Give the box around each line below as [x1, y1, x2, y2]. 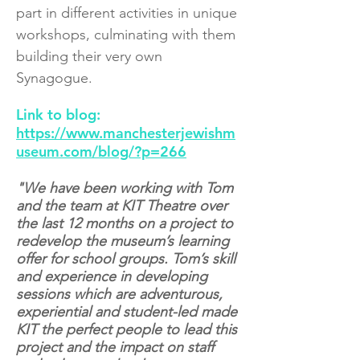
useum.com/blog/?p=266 [16, 142, 186, 161]
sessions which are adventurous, [16, 285, 223, 303]
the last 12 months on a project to [16, 215, 233, 232]
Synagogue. [16, 69, 92, 87]
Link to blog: [16, 105, 100, 124]
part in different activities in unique [16, 4, 237, 22]
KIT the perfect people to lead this [16, 321, 237, 338]
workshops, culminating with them [16, 26, 235, 43]
